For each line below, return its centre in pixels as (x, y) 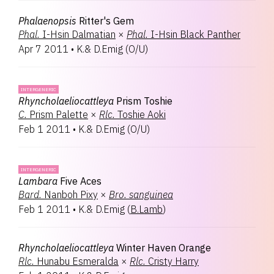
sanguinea (151, 194)
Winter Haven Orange (164, 248)
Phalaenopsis (47, 21)
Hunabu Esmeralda (78, 261)
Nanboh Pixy (71, 194)
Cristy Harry (173, 261)
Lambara (38, 181)
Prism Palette (59, 114)
